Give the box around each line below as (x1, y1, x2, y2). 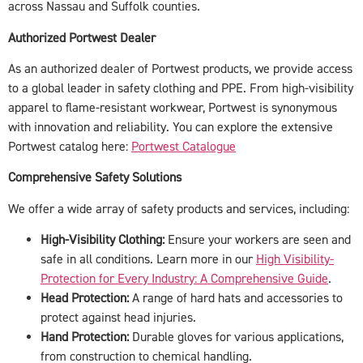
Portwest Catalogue (131, 138, 236, 155)
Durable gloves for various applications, (129, 329, 344, 346)
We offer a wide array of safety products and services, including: (8, 200, 349, 217)
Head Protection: (41, 290, 129, 307)
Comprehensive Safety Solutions (8, 169, 181, 186)
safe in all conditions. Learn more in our (41, 251, 256, 268)
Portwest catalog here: (8, 138, 131, 155)
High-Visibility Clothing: (41, 232, 164, 249)
